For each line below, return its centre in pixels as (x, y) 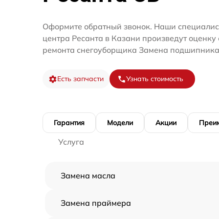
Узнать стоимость (155, 79)
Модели (120, 123)
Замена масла (88, 176)
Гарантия (69, 123)
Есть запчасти (80, 79)
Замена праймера (96, 203)
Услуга (71, 142)
